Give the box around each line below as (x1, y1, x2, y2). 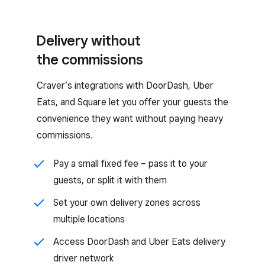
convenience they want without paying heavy (37, 113, 223, 124)
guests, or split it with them (53, 174, 167, 186)
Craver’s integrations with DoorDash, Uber (37, 80, 214, 91)
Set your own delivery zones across (53, 197, 201, 208)
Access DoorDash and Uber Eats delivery (53, 236, 225, 247)
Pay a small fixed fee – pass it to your (53, 158, 208, 169)
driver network (53, 253, 114, 264)
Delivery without (37, 32, 141, 49)
